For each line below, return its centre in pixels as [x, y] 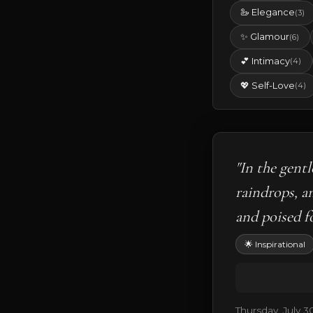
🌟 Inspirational [275, 245]
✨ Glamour [265, 37]
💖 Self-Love [268, 85]
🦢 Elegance [268, 13]
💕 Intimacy [265, 61]
